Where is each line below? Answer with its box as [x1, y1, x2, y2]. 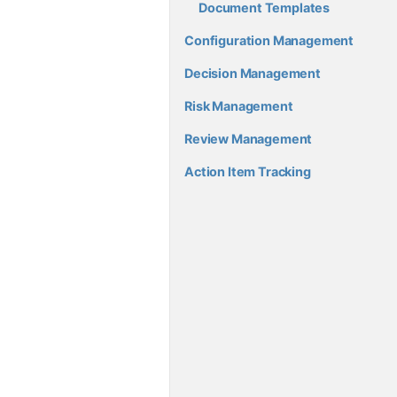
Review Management [184, 131, 313, 147]
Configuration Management [184, 33, 354, 49]
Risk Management [184, 98, 293, 114]
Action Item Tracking [184, 164, 311, 180]
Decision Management [184, 66, 321, 82]
